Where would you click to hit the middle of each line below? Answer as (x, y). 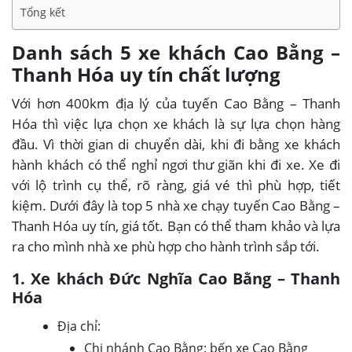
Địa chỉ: (79, 326)
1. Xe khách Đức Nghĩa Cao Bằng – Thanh (176, 278)
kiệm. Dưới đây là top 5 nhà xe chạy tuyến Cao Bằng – (176, 205)
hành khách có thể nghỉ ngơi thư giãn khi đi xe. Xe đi (176, 164)
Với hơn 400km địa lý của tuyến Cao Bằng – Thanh (176, 103)
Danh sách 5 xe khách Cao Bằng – (176, 52)
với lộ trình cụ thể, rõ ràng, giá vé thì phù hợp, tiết (176, 185)
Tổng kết (43, 12)
